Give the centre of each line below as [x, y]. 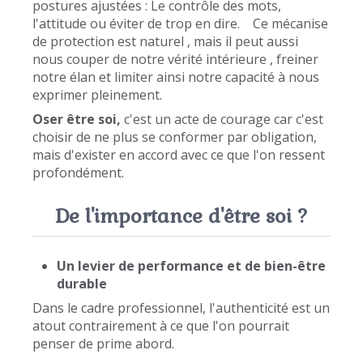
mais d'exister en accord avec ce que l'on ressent [179, 155]
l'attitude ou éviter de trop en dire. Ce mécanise [180, 24]
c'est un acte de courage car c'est [222, 120]
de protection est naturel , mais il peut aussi [165, 42]
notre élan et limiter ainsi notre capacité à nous [176, 77]
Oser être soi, [77, 120]
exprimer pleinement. [102, 95]
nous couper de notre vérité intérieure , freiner [175, 60]
